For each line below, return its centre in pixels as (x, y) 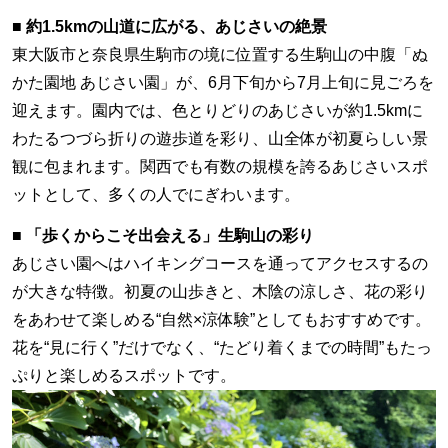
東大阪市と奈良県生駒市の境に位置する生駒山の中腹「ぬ (220, 54)
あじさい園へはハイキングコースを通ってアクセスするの (220, 263)
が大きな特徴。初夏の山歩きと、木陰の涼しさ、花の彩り (220, 291)
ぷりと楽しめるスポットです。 (124, 375)
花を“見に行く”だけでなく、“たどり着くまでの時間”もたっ (222, 347)
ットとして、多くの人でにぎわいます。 (156, 194)
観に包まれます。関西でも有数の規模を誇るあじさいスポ (220, 166)
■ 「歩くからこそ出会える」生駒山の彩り (163, 235)
